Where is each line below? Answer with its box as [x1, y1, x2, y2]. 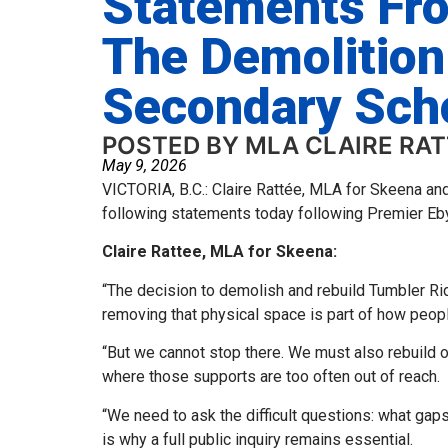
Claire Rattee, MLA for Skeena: [102, 242, 337, 262]
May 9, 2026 [102, 156, 187, 175]
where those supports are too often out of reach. [102, 367, 440, 387]
